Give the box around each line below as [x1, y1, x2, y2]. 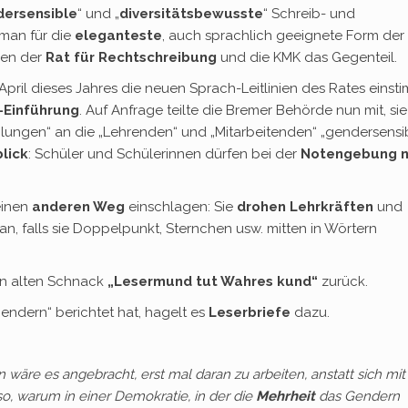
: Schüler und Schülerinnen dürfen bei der [28, 146, 301, 162]
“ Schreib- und [263, 5, 355, 22]
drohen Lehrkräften [237, 199, 373, 215]
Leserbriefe [209, 304, 291, 321]
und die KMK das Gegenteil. [217, 49, 397, 66]
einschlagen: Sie [125, 199, 237, 215]
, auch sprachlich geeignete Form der [162, 27, 404, 44]
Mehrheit [256, 388, 315, 404]
